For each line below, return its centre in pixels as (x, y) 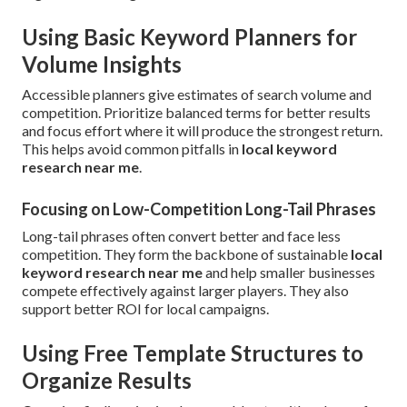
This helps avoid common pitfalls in (132, 149)
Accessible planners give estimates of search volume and (197, 94)
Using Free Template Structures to (193, 353)
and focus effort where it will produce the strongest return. (202, 131)
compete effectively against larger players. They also (185, 291)
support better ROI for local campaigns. (145, 309)
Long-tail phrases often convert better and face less (181, 236)
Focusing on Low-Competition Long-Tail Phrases (199, 209)
